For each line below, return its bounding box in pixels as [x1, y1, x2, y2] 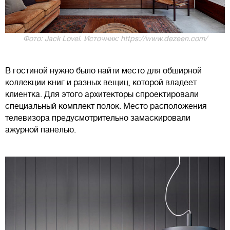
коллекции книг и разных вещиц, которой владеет [5, 78, 197, 87]
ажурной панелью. [5, 125, 78, 135]
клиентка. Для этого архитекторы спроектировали [5, 89, 199, 99]
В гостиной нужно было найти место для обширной [5, 66, 202, 75]
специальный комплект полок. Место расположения [5, 101, 207, 111]
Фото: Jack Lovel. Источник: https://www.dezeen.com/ [23, 34, 207, 43]
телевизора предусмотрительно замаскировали [5, 113, 190, 123]
